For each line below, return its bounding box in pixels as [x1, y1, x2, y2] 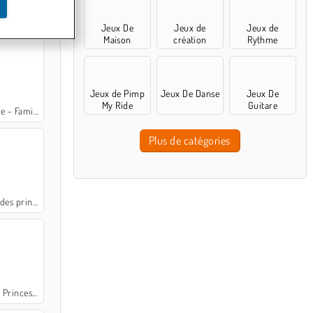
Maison [103, 34, 131, 45]
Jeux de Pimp [89, 87, 145, 99]
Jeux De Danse [160, 87, 220, 99]
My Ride [101, 99, 133, 111]
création [173, 34, 207, 45]
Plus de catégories [148, 133, 231, 147]
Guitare [247, 99, 278, 111]
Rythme [247, 34, 278, 45]
